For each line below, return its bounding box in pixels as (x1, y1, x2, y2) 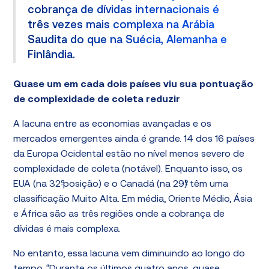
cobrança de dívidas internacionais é (28, 5, 220, 16)
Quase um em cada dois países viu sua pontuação (13, 80, 254, 89)
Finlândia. (28, 50, 76, 61)
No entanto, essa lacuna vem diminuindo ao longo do (13, 249, 246, 259)
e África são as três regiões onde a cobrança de (13, 210, 225, 219)
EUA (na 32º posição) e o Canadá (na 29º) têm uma (13, 180, 229, 189)
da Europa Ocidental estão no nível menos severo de (13, 150, 245, 159)
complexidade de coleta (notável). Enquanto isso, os (13, 165, 243, 174)
